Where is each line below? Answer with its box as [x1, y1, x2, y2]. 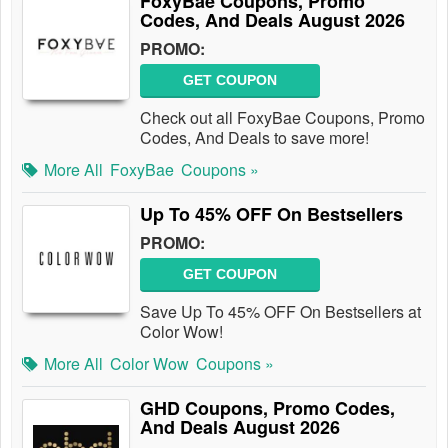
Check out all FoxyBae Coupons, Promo [140, 106, 425, 129]
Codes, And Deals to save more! [140, 126, 369, 149]
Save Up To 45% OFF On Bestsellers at [140, 300, 421, 323]
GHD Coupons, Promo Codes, [140, 395, 395, 421]
